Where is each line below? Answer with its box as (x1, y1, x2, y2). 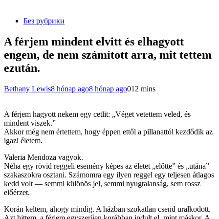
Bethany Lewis (4, 84, 51, 93)
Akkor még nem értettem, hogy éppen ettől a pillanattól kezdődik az (4, 127, 213, 136)
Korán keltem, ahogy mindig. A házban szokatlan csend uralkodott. (4, 204, 211, 213)
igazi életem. (4, 136, 43, 145)
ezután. (4, 61, 40, 74)
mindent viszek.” (4, 118, 56, 127)
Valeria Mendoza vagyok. (4, 153, 83, 161)
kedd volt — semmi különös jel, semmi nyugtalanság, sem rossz (4, 179, 200, 188)
